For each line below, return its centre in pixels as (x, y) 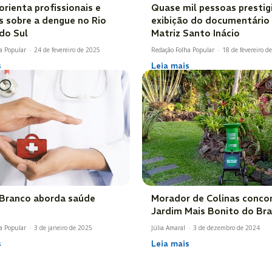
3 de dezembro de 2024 (226, 228)
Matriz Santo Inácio (195, 33)
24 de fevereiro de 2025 (67, 49)
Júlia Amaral (168, 228)
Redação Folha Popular (183, 49)
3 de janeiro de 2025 (63, 228)
